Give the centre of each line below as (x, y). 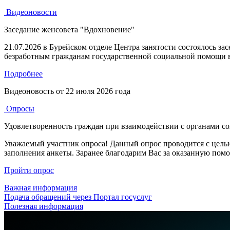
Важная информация (41, 188)
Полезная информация (44, 206)
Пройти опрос (29, 170)
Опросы (19, 109)
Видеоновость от (35, 91)
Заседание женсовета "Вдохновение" (69, 30)
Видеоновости (31, 12)
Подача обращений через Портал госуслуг (78, 197)
